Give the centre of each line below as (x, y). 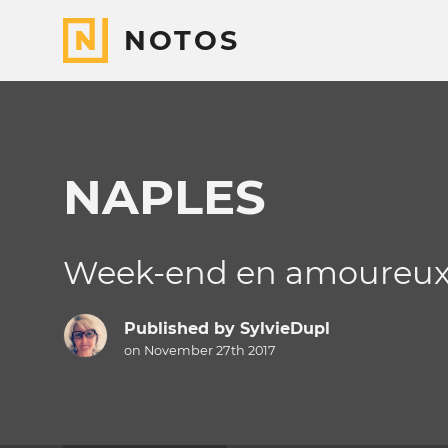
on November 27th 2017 (199, 351)
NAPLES (164, 197)
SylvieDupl (284, 329)
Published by (181, 329)
